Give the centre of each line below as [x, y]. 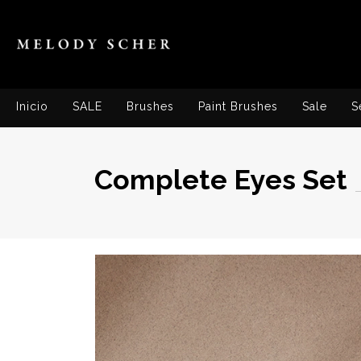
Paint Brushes [238, 106]
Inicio [32, 106]
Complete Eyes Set [221, 180]
